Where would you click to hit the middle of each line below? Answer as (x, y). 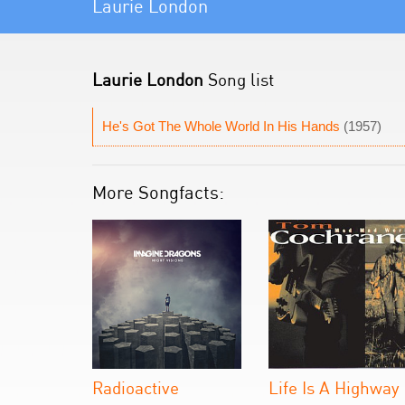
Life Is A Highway (334, 387)
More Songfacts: (158, 192)
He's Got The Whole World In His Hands (221, 126)
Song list (239, 79)
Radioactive (136, 387)
